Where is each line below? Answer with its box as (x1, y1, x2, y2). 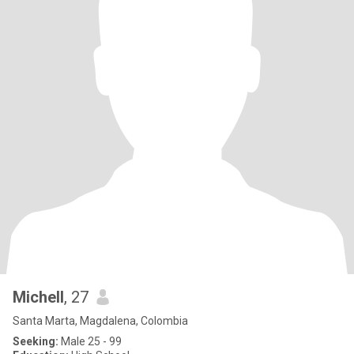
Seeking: (13, 335, 58, 348)
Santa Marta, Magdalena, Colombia (13, 314, 188, 327)
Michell (13, 288, 64, 307)
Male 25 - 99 (58, 335, 122, 348)
